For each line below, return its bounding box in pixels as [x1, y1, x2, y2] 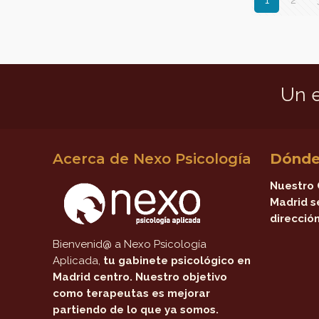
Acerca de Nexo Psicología [53, 150, 252, 167]
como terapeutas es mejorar [53, 287, 211, 300]
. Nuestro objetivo [130, 271, 228, 283]
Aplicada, [53, 254, 104, 267]
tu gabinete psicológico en [103, 254, 251, 267]
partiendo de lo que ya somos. [53, 303, 219, 316]
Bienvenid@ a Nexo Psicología [53, 238, 207, 251]
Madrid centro [53, 271, 130, 283]
